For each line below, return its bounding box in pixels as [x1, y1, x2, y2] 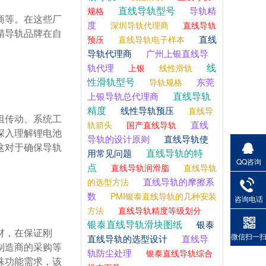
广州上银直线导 [144, 47, 208, 59]
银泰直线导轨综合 [144, 247, 213, 259]
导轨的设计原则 [87, 132, 150, 145]
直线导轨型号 [116, 4, 175, 17]
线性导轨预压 [118, 104, 174, 116]
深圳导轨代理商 [108, 19, 169, 31]
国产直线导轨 [124, 119, 176, 131]
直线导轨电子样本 [116, 33, 185, 45]
